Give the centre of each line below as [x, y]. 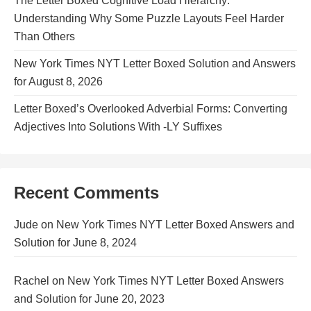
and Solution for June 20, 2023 [89, 299]
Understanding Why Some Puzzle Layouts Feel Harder [149, 18]
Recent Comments [86, 192]
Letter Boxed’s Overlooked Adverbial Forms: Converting [151, 108]
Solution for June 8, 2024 [75, 242]
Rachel [32, 280]
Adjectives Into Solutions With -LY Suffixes [118, 126]
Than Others [44, 36]
